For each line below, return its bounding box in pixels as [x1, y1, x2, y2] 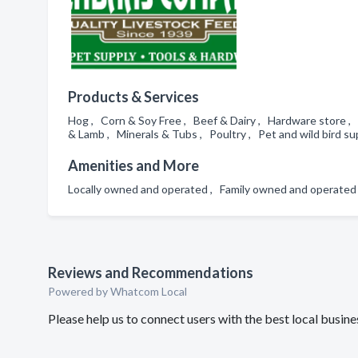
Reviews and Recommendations [48, 264, 253, 281]
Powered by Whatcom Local [48, 284, 187, 298]
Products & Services [68, 88, 199, 105]
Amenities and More [68, 157, 199, 174]
